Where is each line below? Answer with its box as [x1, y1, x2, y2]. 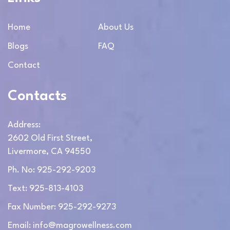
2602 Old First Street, [8, 133, 92, 143]
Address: [8, 120, 41, 129]
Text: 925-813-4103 [8, 184, 83, 193]
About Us [98, 23, 133, 32]
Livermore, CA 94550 [8, 147, 91, 156]
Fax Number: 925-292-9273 [8, 202, 116, 212]
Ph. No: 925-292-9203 [8, 165, 95, 175]
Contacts [8, 89, 67, 104]
